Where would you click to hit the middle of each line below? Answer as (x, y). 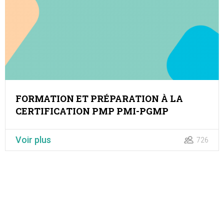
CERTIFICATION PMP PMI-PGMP (92, 111)
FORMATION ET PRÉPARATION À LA (99, 98)
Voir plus (33, 139)
